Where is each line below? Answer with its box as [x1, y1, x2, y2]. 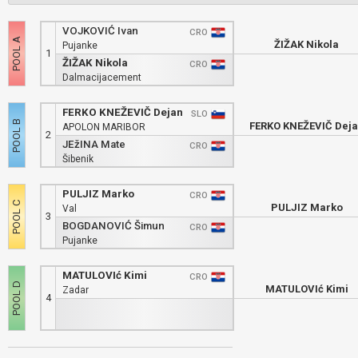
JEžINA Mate [62, 138, 125, 150]
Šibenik [62, 153, 96, 165]
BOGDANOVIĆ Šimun [62, 220, 165, 232]
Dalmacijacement [62, 72, 144, 83]
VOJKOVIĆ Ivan [62, 25, 138, 37]
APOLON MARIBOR [62, 121, 145, 133]
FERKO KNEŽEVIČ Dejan [62, 106, 183, 118]
